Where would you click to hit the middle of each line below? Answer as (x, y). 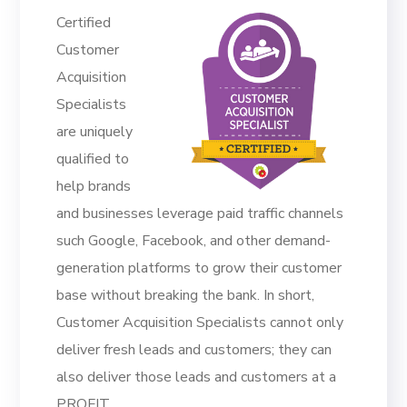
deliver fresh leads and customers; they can (194, 350)
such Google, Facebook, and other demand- (194, 241)
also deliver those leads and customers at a (197, 377)
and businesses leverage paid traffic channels (200, 213)
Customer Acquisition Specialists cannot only (200, 323)
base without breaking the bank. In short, (186, 295)
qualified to (93, 159)
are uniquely (95, 132)
